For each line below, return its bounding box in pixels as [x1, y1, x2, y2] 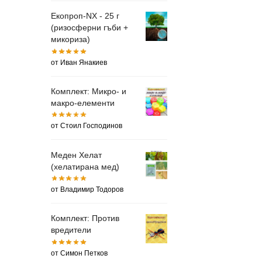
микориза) [51, 35, 90, 44]
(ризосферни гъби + [51, 23, 128, 33]
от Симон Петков [51, 249, 108, 257]
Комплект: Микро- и [51, 87, 126, 96]
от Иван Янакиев [51, 58, 107, 67]
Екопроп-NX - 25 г [51, 11, 119, 21]
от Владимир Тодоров [51, 185, 123, 194]
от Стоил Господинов [51, 122, 122, 130]
